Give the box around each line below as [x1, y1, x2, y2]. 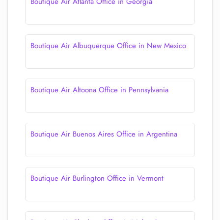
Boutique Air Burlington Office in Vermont [30, 173, 164, 184]
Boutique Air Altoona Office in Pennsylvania [30, 84, 168, 95]
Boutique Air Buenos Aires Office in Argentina [30, 129, 177, 139]
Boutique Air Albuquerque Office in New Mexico [30, 40, 186, 51]
